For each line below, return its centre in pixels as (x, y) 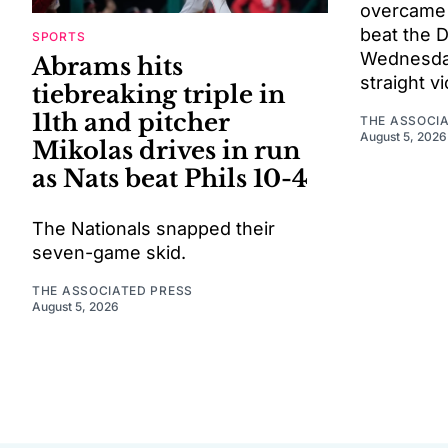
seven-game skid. (109, 252)
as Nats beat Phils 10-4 (170, 178)
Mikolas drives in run (166, 150)
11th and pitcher (131, 122)
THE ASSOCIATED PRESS (112, 290)
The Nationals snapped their (153, 228)
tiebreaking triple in (158, 94)
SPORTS (59, 36)
